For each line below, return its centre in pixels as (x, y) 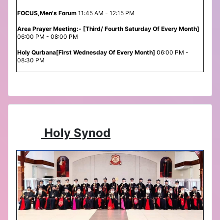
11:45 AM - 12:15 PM (106, 13)
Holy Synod (76, 133)
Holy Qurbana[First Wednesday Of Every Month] (86, 52)
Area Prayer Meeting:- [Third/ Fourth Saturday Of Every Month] (109, 28)
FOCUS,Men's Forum (48, 13)
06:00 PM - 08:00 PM (48, 36)
